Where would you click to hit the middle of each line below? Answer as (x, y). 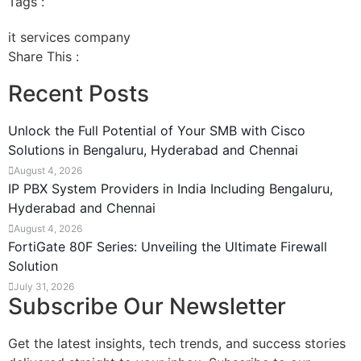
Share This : (44, 56)
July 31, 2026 (44, 286)
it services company (69, 37)
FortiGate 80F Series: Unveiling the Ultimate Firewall (168, 246)
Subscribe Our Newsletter (147, 306)
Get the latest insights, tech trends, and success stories (177, 343)
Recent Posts (79, 93)
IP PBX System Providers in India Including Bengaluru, (170, 188)
